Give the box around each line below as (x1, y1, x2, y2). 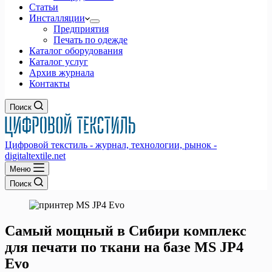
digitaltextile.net (5, 151, 66, 161)
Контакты (29, 78, 70, 89)
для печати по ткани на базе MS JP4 (5, 239, 243, 255)
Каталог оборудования (29, 46, 123, 56)
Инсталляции (29, 13, 85, 23)
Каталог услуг (29, 56, 88, 67)
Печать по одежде (53, 35, 127, 45)
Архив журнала (29, 67, 94, 78)
